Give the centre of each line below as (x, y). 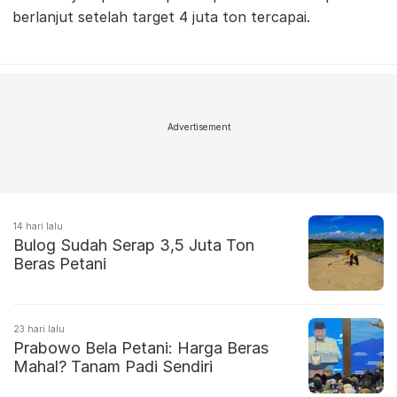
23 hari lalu (39, 329)
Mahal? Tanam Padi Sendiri (113, 367)
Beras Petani (60, 264)
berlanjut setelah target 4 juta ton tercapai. (161, 17)
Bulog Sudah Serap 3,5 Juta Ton (134, 245)
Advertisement (198, 127)
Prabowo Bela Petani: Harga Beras (141, 348)
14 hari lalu (38, 226)
